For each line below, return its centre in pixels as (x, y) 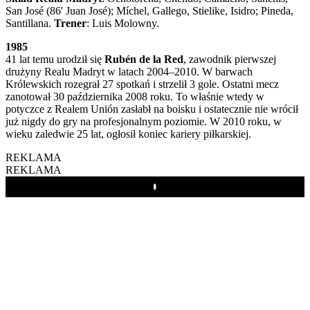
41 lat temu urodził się (55, 59)
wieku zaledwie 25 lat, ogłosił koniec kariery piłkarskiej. (128, 134)
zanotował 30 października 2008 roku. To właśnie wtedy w (135, 96)
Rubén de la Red (144, 59)
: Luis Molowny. (123, 23)
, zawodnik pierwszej (230, 59)
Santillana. (30, 23)
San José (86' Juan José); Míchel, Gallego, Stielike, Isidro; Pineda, (149, 10)
